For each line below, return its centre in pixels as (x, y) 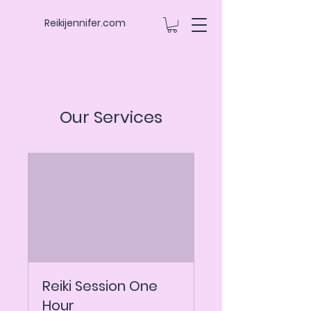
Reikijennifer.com (85, 23)
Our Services (111, 117)
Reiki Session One (100, 286)
